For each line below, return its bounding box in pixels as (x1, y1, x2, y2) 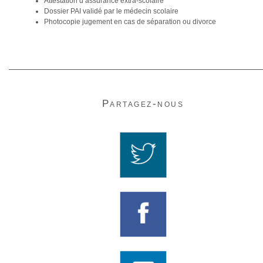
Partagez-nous (102, 98, 184, 109)
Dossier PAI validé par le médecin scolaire (44, 7, 178, 15)
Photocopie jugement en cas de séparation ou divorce (44, 18, 216, 26)
